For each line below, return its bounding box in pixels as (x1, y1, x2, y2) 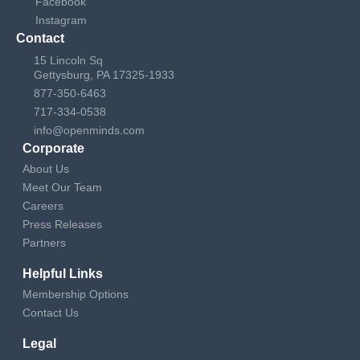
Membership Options (22, 288, 129, 301)
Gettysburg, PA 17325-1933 (34, 68, 174, 82)
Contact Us (22, 306, 80, 320)
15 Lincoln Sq (34, 54, 103, 67)
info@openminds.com (34, 124, 145, 137)
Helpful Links (22, 267, 104, 281)
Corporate (22, 141, 85, 156)
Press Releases (22, 218, 103, 231)
